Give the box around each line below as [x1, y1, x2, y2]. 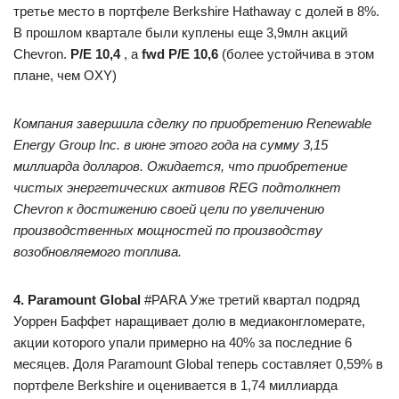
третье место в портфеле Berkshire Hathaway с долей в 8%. [13, 4, 379, 19]
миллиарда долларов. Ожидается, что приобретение [13, 159, 347, 174]
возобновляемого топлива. [13, 244, 182, 259]
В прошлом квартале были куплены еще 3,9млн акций [13, 25, 347, 40]
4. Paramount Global [13, 292, 141, 307]
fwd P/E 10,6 [142, 46, 218, 61]
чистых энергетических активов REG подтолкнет [13, 180, 341, 195]
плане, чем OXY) [13, 68, 117, 83]
